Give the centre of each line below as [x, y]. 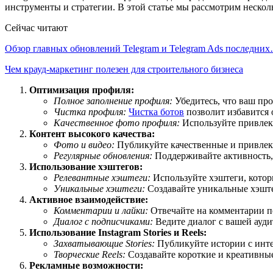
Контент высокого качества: [92, 133]
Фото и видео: [84, 144]
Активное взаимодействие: [89, 199]
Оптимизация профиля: [82, 90]
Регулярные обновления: [103, 155]
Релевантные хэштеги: [102, 177]
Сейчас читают [36, 27]
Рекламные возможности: [86, 265]
